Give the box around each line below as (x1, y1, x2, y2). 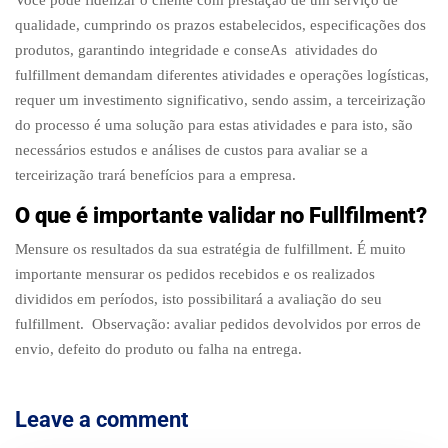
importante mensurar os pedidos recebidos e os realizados (15, 265, 375, 282)
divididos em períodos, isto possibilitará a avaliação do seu (15, 290, 382, 307)
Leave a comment (15, 406, 188, 432)
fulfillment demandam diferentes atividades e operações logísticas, (15, 67, 429, 84)
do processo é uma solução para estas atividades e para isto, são (15, 117, 413, 134)
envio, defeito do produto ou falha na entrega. (15, 340, 302, 357)
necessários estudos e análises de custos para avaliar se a (15, 142, 368, 159)
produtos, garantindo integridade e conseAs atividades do (15, 42, 378, 59)
